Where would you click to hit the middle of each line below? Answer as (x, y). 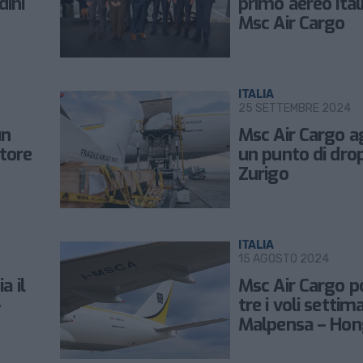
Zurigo (263, 174)
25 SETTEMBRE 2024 (295, 108)
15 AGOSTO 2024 (284, 259)
